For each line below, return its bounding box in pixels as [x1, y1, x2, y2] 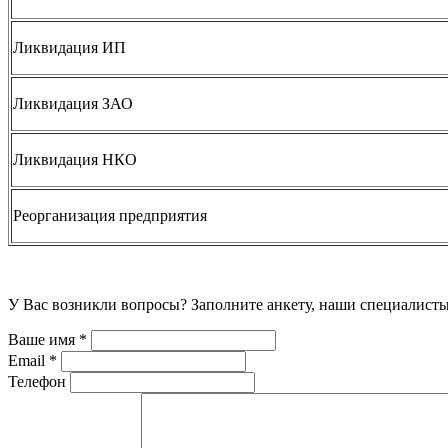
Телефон [8, 373, 66, 391]
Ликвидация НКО [13, 151, 137, 169]
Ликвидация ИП [13, 39, 126, 57]
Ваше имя [8, 331, 79, 349]
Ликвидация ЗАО [13, 95, 133, 113]
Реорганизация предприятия [13, 207, 207, 225]
